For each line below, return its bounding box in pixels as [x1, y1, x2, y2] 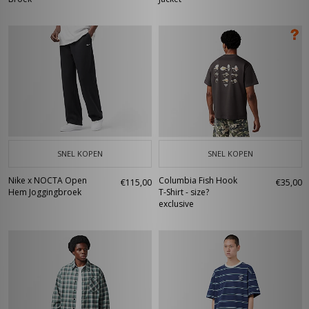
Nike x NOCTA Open [8, 175, 87, 186]
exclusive [159, 198, 194, 210]
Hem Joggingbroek [8, 186, 81, 198]
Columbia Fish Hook [159, 175, 237, 186]
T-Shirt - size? [159, 186, 209, 198]
